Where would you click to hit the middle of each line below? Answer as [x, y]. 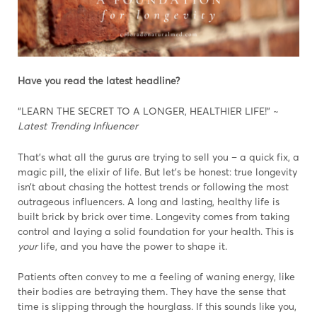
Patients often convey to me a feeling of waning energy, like [156, 276]
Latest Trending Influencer [78, 126]
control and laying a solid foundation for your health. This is [156, 231]
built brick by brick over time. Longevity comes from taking [154, 216]
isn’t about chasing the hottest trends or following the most [153, 186]
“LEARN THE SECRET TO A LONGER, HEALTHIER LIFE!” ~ [148, 111]
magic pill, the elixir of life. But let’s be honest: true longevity [157, 171]
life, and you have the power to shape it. [132, 246]
